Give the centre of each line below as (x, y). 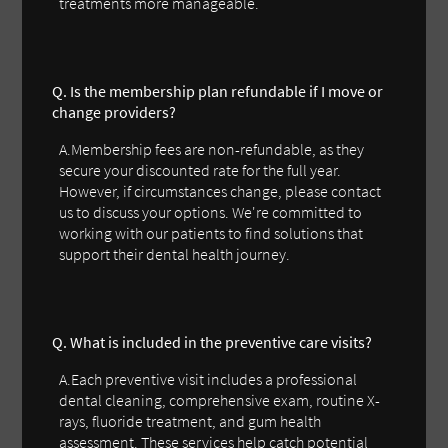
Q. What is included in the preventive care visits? (212, 341)
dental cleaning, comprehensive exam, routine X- (220, 399)
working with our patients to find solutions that (211, 232)
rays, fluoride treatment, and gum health (190, 420)
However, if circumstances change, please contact (220, 190)
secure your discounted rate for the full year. (200, 169)
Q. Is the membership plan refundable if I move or (218, 90)
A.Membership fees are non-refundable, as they (212, 148)
